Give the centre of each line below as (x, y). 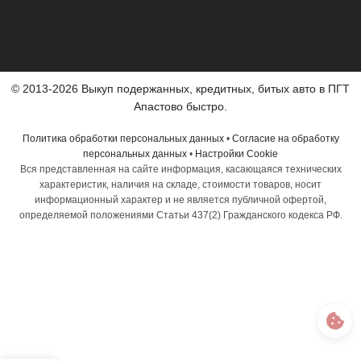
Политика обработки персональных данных (123, 139)
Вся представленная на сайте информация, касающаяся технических (180, 170)
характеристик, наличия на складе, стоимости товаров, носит (180, 185)
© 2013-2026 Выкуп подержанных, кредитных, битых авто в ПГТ (180, 89)
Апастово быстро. (180, 107)
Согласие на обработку (285, 139)
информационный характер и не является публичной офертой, (180, 200)
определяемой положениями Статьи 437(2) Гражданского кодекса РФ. (180, 216)
